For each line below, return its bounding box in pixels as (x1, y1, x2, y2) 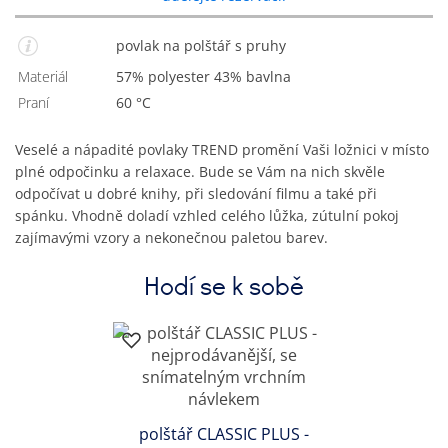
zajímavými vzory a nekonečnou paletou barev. (15, 227, 328, 247)
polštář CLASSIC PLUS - (139, 423, 309, 446)
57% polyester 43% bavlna (124, 66, 291, 86)
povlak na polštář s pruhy (125, 35, 286, 55)
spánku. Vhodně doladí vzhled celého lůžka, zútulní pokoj (15, 205, 399, 225)
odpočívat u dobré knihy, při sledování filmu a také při (15, 183, 377, 203)
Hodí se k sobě (144, 268, 304, 303)
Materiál (18, 66, 68, 86)
